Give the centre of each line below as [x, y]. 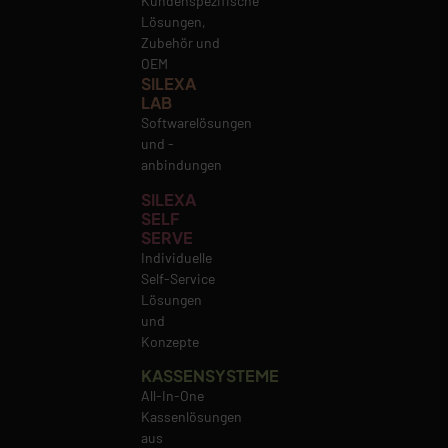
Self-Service [178, 278]
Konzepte [170, 341]
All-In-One [173, 395]
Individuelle [177, 257]
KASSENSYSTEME [210, 375]
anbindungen [182, 165]
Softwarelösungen [197, 123]
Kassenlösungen [192, 416]
